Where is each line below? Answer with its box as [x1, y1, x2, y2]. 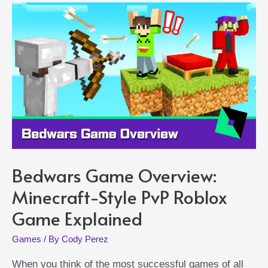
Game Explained [12, 205, 142, 230]
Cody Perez [62, 233, 108, 244]
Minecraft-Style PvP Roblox [12, 184, 227, 209]
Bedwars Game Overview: [12, 162, 217, 187]
